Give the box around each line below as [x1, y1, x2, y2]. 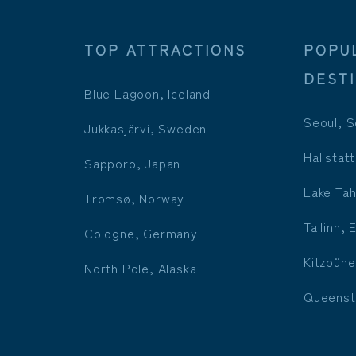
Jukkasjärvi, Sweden [83, 118, 207, 138]
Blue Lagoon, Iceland [83, 83, 211, 103]
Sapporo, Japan [83, 153, 181, 173]
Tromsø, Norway [83, 188, 185, 208]
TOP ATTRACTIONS [83, 39, 247, 60]
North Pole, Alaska [83, 258, 197, 278]
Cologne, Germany [83, 223, 198, 243]
